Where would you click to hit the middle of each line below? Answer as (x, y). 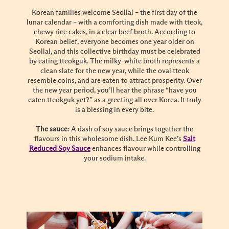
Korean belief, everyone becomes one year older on (114, 42)
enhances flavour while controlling (145, 148)
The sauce (52, 129)
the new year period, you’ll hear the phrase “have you (114, 90)
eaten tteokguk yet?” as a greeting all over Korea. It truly (114, 100)
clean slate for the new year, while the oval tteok (114, 71)
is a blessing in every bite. (114, 110)
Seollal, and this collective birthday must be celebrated (114, 51)
